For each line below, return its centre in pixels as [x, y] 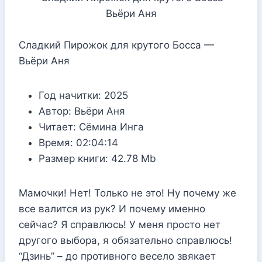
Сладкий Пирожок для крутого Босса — [116, 45]
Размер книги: [73, 158]
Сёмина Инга [110, 127]
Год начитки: [70, 95]
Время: [56, 142]
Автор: [55, 111]
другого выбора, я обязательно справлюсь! [125, 240]
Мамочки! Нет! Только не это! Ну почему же [127, 193]
